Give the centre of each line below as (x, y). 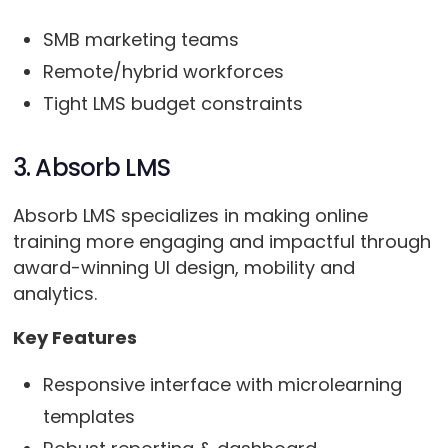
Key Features (74, 338)
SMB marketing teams (140, 40)
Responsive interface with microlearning (222, 385)
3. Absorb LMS (91, 168)
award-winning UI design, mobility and (183, 268)
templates (88, 417)
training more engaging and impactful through (221, 242)
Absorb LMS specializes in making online (190, 216)
